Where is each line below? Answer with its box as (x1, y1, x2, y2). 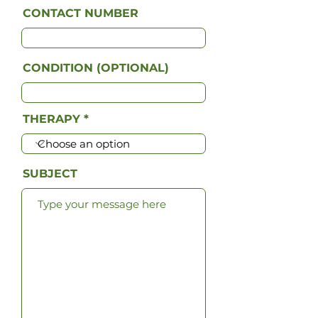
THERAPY (23, 112, 80, 126)
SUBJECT (23, 167, 77, 180)
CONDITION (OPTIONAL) (23, 61, 169, 75)
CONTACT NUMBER (23, 6, 138, 20)
